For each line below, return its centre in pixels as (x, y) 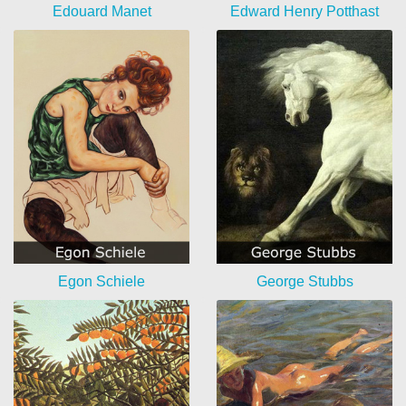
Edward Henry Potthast (304, 11)
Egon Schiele (101, 282)
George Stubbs (304, 282)
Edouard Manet (101, 11)
